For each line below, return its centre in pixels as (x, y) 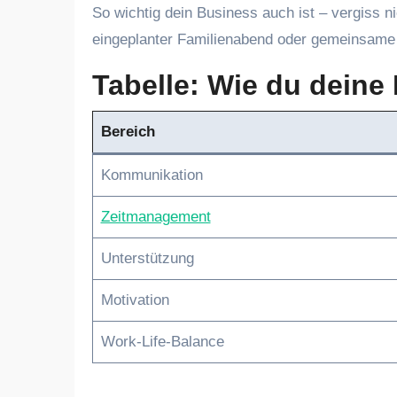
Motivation (135, 300)
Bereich (128, 132)
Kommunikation (152, 175)
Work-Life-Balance (162, 342)
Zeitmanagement (156, 217)
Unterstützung (147, 258)
